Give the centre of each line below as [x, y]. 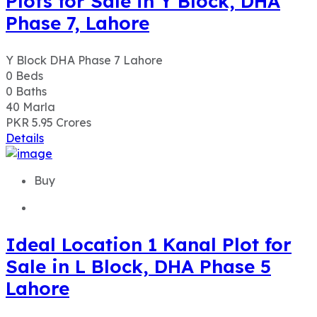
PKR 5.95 [31, 14]
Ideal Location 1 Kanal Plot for [149, 136]
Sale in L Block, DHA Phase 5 [138, 158]
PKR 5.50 [31, 279]
